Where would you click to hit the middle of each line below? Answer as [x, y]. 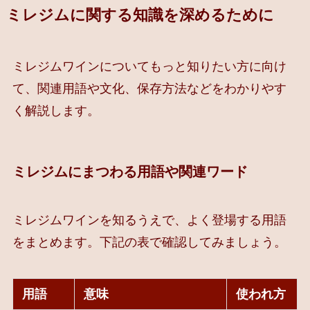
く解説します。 [56, 111]
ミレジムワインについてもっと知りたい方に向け [149, 67]
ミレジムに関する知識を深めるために [140, 16]
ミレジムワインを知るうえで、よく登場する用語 [149, 220]
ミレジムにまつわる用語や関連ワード [130, 172]
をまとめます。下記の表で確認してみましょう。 [149, 242]
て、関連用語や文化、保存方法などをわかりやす [149, 89]
